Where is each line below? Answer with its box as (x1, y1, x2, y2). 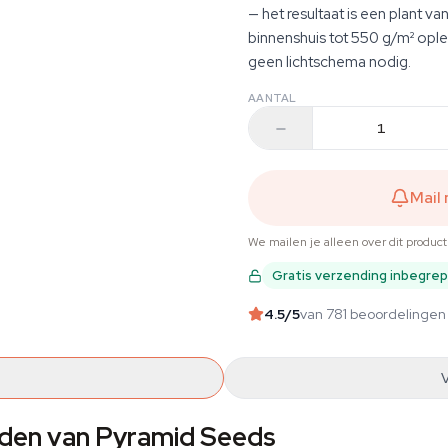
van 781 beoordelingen (300, 304, 446, 323)
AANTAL (248, 91, 297, 105)
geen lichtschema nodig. (248, 52, 411, 72)
